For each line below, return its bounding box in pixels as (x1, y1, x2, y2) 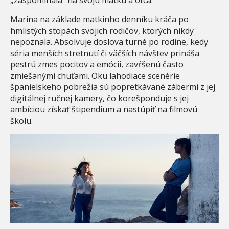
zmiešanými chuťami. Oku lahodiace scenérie (10, 70, 180, 81)
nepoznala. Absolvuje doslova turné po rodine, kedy (10, 36, 208, 48)
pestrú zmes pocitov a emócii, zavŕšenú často (10, 58, 184, 70)
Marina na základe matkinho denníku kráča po (10, 13, 189, 25)
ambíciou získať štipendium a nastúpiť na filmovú (10, 103, 197, 115)
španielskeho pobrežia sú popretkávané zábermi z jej (10, 81, 215, 93)
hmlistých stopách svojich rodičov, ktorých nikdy (10, 25, 194, 36)
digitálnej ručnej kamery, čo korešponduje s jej (10, 92, 189, 104)
